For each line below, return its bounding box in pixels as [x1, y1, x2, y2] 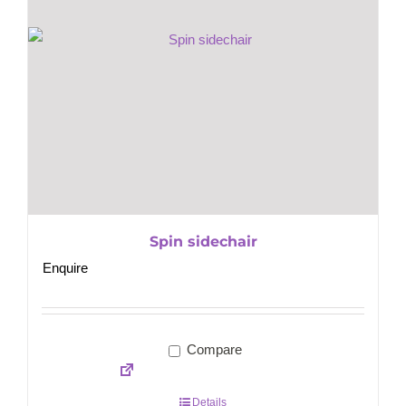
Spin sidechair [149, 233, 257, 251]
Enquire [43, 260, 88, 276]
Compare [182, 342, 242, 358]
